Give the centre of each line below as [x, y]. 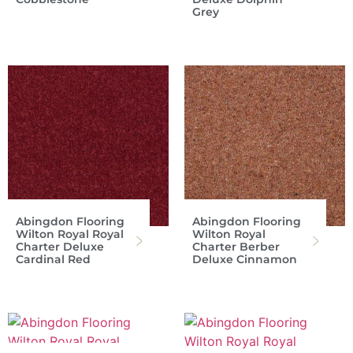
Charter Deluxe [60, 246]
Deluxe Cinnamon [245, 259]
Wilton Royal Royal [70, 234]
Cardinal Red [53, 259]
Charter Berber [236, 246]
